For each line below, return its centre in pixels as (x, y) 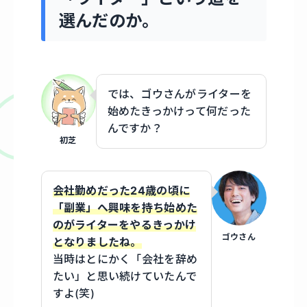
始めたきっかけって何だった (179, 111)
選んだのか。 (109, 21)
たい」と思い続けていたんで (125, 276)
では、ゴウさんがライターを (180, 94)
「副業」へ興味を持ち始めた (125, 207)
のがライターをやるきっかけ (124, 224)
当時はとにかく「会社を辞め (125, 259)
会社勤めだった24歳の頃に (121, 190)
